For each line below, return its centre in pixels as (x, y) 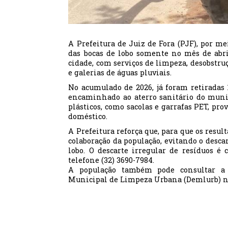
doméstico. (88, 117)
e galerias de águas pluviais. (120, 73)
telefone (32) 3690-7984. (111, 160)
